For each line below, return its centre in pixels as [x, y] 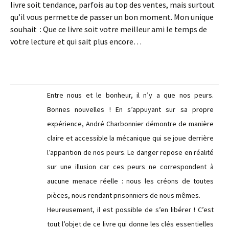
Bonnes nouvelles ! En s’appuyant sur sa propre [130, 109]
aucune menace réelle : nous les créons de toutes [130, 181]
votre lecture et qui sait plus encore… [76, 41]
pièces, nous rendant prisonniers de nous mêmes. [124, 195]
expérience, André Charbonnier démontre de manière [130, 124]
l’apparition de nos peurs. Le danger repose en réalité [130, 152]
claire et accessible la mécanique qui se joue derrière [130, 138]
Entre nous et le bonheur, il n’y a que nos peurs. [130, 95]
